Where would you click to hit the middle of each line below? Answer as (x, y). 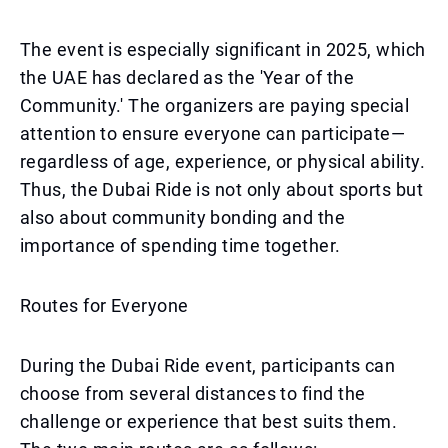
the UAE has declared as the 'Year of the (187, 77)
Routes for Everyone (104, 305)
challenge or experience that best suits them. (209, 421)
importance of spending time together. (180, 245)
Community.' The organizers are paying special (215, 105)
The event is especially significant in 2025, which (223, 49)
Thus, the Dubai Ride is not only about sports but (222, 189)
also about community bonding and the (183, 217)
